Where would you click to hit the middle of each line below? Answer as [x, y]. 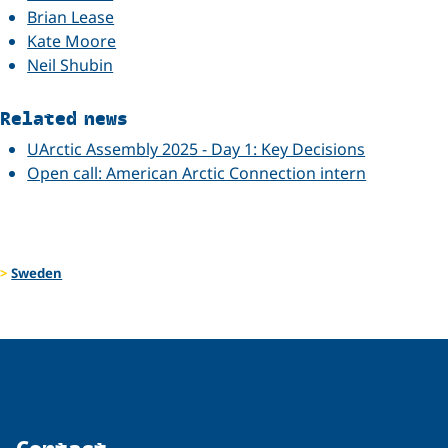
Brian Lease [71, 17]
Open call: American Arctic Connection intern [197, 173]
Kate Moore [72, 41]
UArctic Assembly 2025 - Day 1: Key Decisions [196, 149]
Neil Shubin [70, 65]
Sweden [37, 272]
